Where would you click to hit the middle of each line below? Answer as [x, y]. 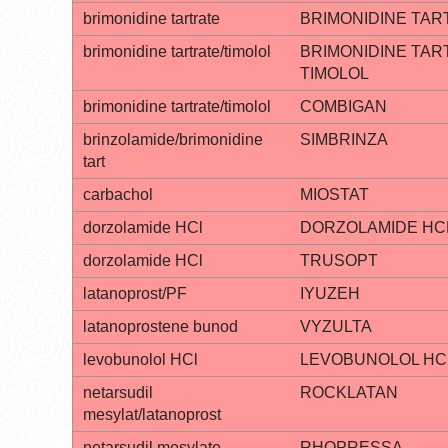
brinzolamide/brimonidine [173, 139]
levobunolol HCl [140, 359]
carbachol [118, 194]
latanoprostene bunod [160, 326]
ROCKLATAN [349, 392]
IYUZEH [330, 293]
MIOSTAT [334, 194]
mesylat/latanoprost [152, 414]
